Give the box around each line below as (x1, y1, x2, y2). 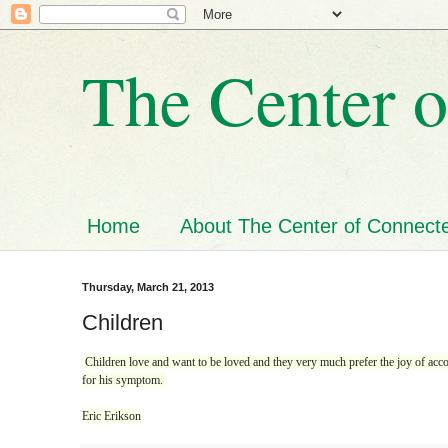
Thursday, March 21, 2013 (82, 281, 214, 293)
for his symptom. (82, 372, 166, 387)
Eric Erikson (82, 408, 141, 423)
